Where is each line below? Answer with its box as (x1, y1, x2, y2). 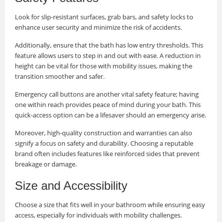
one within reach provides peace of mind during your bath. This (15, 100, 201, 110)
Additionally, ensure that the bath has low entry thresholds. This (15, 41, 203, 50)
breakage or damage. (15, 160, 77, 169)
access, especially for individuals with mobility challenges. (15, 211, 182, 220)
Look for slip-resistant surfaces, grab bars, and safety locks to (15, 12, 193, 22)
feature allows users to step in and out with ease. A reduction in (15, 51, 201, 60)
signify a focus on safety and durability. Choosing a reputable (15, 139, 193, 148)
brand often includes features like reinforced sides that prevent (15, 149, 200, 159)
